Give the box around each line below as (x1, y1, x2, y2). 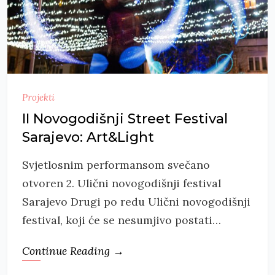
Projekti (22, 91, 55, 103)
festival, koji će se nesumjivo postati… (22, 212, 221, 227)
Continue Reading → (22, 243, 124, 258)
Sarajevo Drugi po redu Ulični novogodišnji (22, 194, 250, 209)
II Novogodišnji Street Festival (22, 110, 228, 127)
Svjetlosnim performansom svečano (22, 157, 210, 172)
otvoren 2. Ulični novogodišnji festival (22, 176, 221, 190)
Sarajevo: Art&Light (22, 128, 154, 145)
